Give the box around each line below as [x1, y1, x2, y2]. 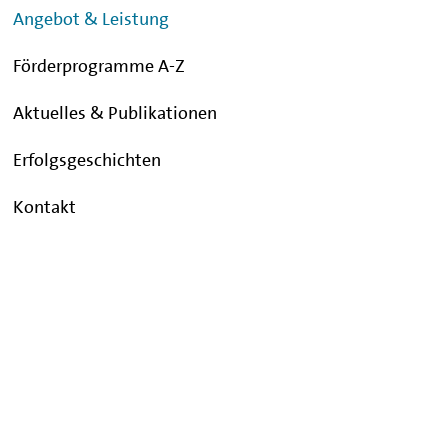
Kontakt [13, 194, 77, 219]
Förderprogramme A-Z [13, 53, 186, 78]
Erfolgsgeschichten [13, 147, 162, 172]
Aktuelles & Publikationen [13, 100, 218, 125]
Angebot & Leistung [13, 6, 170, 31]
